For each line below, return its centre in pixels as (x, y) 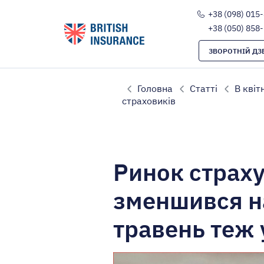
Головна (155, 88)
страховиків (149, 101)
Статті (204, 88)
